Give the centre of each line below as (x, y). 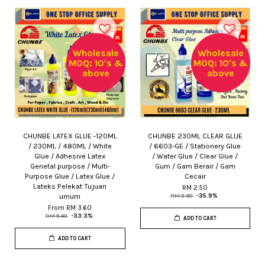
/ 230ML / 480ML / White (70, 146)
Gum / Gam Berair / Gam (195, 166)
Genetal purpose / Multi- (70, 166)
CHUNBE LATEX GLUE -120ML (70, 136)
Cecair (195, 176)
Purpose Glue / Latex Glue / (70, 176)
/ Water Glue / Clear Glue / (195, 156)
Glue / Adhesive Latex (70, 156)
